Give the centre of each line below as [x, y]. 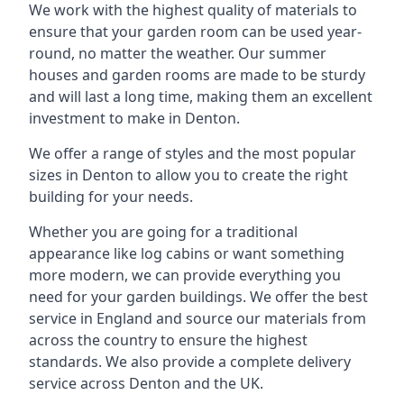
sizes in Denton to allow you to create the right [188, 174]
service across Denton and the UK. [146, 383]
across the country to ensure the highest [168, 340]
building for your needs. [111, 196]
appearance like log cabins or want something [187, 253]
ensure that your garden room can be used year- [195, 31]
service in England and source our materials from [197, 318]
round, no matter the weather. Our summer [178, 53]
